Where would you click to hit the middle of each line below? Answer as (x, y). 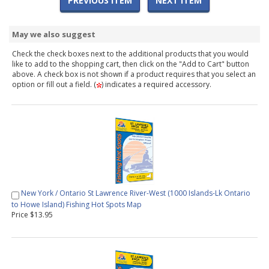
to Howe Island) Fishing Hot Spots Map (77, 204)
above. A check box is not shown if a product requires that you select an (134, 74)
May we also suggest (54, 35)
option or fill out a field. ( (54, 85)
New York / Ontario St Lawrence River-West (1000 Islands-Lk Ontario (136, 193)
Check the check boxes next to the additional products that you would (130, 54)
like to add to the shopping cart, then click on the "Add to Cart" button (131, 64)
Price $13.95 (32, 214)
